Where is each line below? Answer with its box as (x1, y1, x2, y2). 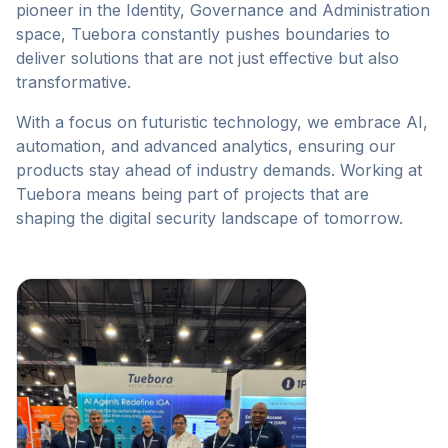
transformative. (16, 72, 131, 92)
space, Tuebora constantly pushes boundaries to (16, 24, 390, 44)
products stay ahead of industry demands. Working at (16, 160, 422, 180)
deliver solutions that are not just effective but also (16, 48, 399, 68)
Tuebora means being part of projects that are (16, 184, 369, 204)
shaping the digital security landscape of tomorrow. (16, 208, 403, 228)
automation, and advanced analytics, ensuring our (16, 136, 396, 156)
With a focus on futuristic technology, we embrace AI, (16, 112, 428, 132)
